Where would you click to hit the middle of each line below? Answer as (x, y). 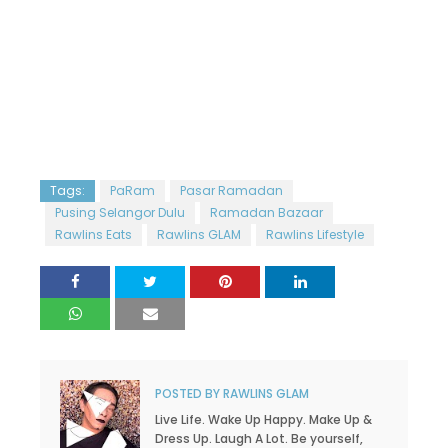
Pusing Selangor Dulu (120, 213)
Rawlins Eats (93, 235)
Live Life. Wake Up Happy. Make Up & (263, 420)
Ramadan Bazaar (266, 213)
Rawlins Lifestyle (315, 235)
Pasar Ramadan (231, 191)
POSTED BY (187, 394)
